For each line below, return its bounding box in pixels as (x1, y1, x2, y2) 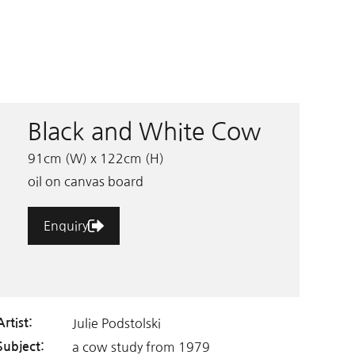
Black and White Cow (27, 120, 261, 143)
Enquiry (43, 219, 88, 232)
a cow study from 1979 (71, 340, 210, 353)
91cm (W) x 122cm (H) (27, 152, 164, 165)
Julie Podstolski (71, 316, 161, 330)
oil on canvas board (27, 175, 143, 188)
